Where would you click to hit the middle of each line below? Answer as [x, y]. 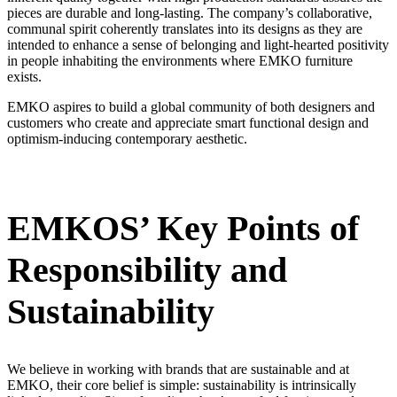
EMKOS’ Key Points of [183, 228]
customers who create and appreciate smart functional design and [188, 123]
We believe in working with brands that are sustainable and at [178, 369]
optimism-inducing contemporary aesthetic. [129, 139]
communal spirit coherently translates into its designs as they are [185, 29]
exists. [26, 77]
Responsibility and [147, 269]
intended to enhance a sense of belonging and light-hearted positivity [198, 45]
